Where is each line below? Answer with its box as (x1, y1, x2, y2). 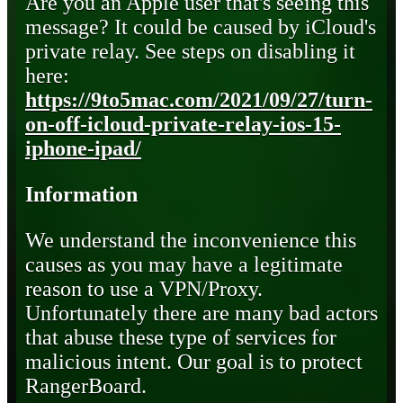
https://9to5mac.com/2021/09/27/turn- (25, 88, 372, 112)
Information (25, 183, 138, 207)
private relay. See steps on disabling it (25, 40, 355, 64)
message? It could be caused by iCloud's (25, 15, 376, 40)
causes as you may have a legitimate (25, 253, 343, 277)
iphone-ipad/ (25, 137, 141, 161)
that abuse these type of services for (25, 326, 336, 350)
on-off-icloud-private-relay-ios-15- (25, 112, 341, 137)
